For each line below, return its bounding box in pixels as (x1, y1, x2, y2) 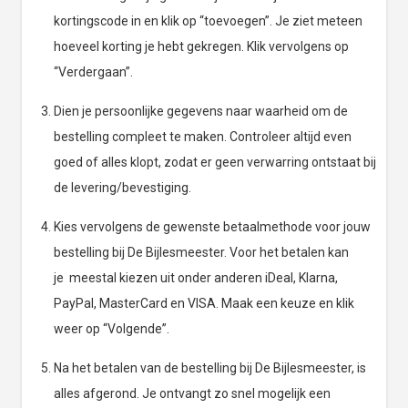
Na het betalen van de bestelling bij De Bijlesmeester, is (54, 361, 367, 376)
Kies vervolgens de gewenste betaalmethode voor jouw (54, 219, 372, 235)
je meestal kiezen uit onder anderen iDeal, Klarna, (54, 270, 339, 286)
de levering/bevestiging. (54, 180, 192, 196)
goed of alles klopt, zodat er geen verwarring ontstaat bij (54, 155, 377, 170)
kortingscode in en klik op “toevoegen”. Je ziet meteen (54, 14, 363, 29)
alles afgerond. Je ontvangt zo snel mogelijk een (54, 386, 331, 402)
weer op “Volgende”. (54, 321, 170, 337)
